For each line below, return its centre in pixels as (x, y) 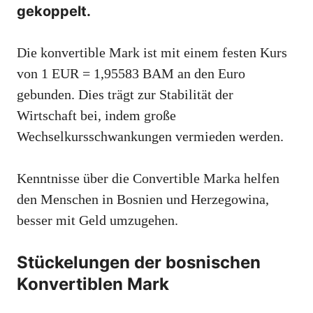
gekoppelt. (54, 12)
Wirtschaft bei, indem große (96, 116)
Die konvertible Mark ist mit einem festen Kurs (152, 53)
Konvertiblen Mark (93, 284)
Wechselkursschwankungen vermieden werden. (150, 137)
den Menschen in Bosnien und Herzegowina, (143, 199)
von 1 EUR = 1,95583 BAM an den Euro (131, 74)
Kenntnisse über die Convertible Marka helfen (148, 179)
